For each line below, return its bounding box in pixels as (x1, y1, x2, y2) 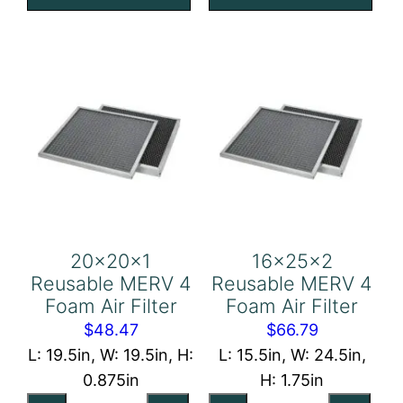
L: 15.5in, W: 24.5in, (218, 345, 366, 365)
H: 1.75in (260, 371, 325, 390)
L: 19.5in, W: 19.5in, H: (28, 345, 194, 365)
